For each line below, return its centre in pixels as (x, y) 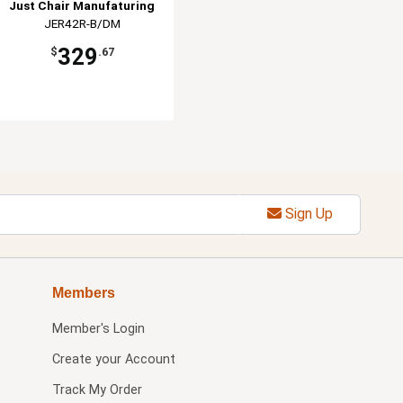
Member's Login (98, 328)
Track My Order (97, 390)
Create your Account (113, 359)
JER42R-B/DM (82, 23)
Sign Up (307, 214)
